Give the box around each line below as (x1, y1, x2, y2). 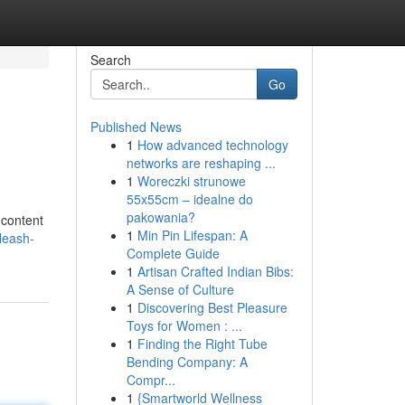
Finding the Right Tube (137, 334, 268, 353)
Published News (89, 118, 182, 136)
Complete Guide (126, 244, 220, 262)
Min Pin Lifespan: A (137, 226, 248, 244)
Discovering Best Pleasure (137, 298, 287, 316)
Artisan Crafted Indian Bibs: (137, 262, 294, 280)
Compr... (126, 371, 175, 389)
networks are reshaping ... (126, 154, 276, 172)
